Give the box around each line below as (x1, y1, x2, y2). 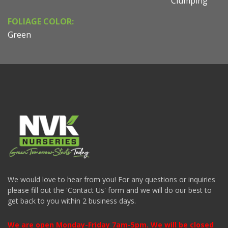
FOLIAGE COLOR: (8, 15, 74, 27)
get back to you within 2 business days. (8, 195, 136, 206)
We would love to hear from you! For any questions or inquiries (8, 174, 215, 184)
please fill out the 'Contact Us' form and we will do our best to (8, 185, 212, 195)
